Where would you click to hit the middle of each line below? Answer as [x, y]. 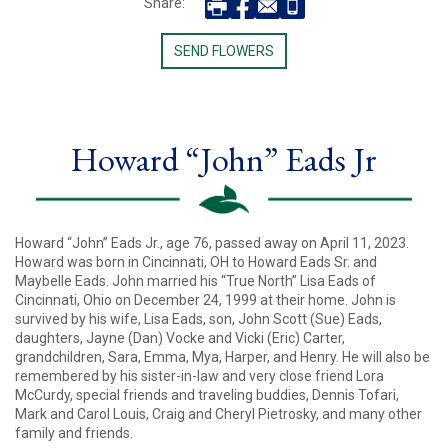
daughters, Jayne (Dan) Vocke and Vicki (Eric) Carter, [180, 338]
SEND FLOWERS [224, 50]
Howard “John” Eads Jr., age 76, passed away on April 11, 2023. [212, 243]
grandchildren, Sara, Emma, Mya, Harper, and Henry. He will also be [222, 357]
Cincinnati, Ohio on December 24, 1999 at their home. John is [205, 300]
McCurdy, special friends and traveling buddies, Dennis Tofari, [207, 395]
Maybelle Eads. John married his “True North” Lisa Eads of [195, 281]
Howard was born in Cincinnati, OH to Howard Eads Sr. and [196, 262]
